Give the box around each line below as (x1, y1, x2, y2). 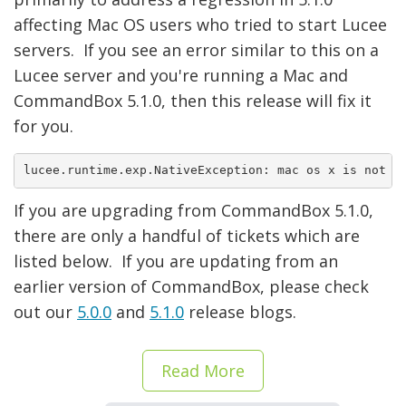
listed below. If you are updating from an (14, 249, 338, 272)
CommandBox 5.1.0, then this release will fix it (14, 89, 372, 111)
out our (14, 300, 77, 323)
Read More (161, 359, 245, 382)
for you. (14, 114, 73, 137)
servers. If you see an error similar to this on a (14, 38, 379, 61)
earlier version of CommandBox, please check (14, 275, 369, 297)
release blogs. (184, 300, 296, 323)
